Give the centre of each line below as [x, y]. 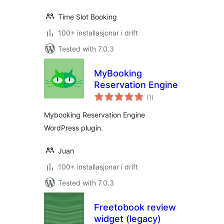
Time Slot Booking [87, 17]
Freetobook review [135, 207]
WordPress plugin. [73, 128]
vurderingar [167, 94]
